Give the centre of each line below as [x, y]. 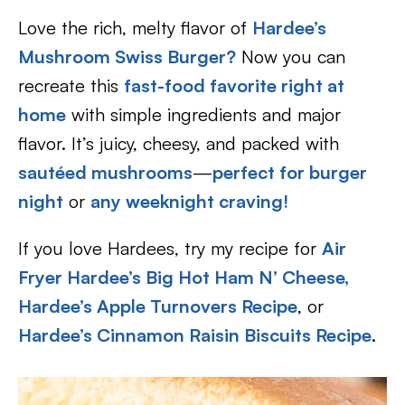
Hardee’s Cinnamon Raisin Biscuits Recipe [195, 335]
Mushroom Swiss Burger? [127, 57]
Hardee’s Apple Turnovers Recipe [158, 306]
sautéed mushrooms [105, 172]
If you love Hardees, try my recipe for [170, 248]
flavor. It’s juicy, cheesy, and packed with [179, 143]
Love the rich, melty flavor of [135, 28]
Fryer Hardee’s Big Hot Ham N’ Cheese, [184, 277]
